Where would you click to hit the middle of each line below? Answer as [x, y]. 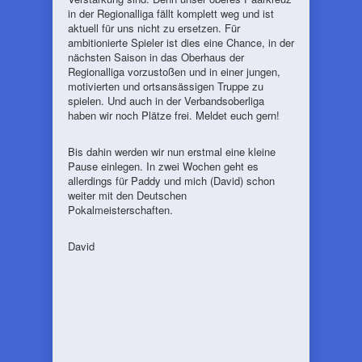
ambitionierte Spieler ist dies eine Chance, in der [181, 42]
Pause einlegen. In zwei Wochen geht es [163, 166]
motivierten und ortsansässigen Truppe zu [166, 86]
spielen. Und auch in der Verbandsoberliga [166, 101]
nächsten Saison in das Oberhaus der [156, 57]
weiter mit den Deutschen [127, 195]
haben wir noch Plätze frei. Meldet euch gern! [174, 115]
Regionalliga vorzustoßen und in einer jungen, [174, 72]
